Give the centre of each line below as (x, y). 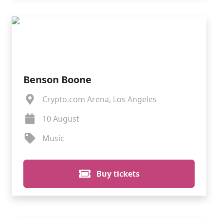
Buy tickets (117, 174)
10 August (61, 119)
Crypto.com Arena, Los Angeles (99, 99)
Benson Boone (57, 80)
